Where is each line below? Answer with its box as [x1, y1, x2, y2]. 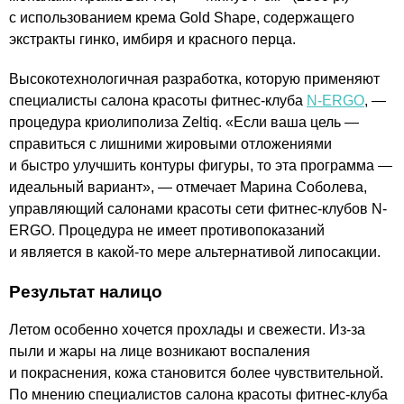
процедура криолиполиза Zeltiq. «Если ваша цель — [9, 114, 359, 130]
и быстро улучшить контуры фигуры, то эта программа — [9, 157, 392, 173]
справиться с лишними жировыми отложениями [9, 135, 332, 151]
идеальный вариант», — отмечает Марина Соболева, [9, 179, 367, 195]
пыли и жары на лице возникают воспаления [9, 344, 310, 360]
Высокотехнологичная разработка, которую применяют [9, 70, 380, 87]
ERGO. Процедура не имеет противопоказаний [9, 222, 325, 238]
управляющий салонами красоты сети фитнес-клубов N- [9, 200, 387, 216]
